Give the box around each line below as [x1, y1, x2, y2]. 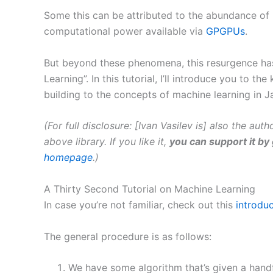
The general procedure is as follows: [44, 230, 211, 243]
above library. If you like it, [44, 135, 169, 148]
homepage [44, 151, 93, 164]
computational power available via [44, 25, 206, 38]
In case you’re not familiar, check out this [44, 198, 236, 211]
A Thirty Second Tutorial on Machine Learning [44, 182, 255, 195]
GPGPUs [206, 25, 245, 38]
